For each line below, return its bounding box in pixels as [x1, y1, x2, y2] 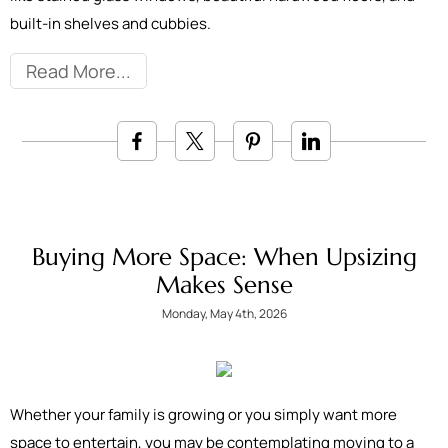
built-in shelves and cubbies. [10, 13, 211, 34]
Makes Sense [155, 270, 293, 300]
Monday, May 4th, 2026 [161, 305, 287, 322]
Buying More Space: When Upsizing [31, 242, 417, 272]
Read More [26, 59, 116, 83]
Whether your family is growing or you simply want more [10, 404, 397, 425]
